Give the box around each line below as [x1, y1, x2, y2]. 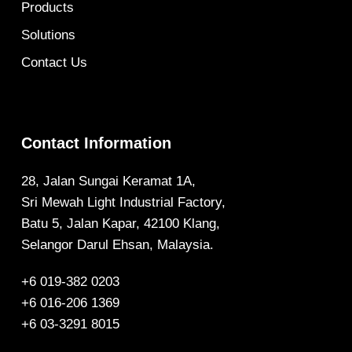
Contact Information [20, 134, 171, 152]
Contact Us [20, 55, 87, 70]
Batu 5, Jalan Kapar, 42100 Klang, [20, 216, 220, 231]
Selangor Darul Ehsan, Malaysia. [20, 237, 214, 252]
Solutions [20, 27, 75, 42]
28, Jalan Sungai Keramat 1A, [20, 174, 196, 189]
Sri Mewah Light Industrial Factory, [20, 195, 225, 210]
